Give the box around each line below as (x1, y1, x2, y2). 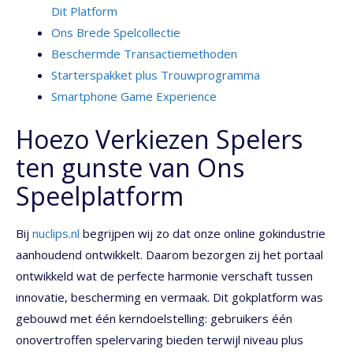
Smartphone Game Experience (51, 88, 217, 105)
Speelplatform (16, 178, 184, 213)
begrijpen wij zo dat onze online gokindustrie (80, 225, 325, 241)
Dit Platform (51, 3, 117, 20)
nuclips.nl (32, 225, 80, 241)
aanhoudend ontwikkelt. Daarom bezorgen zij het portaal (16, 246, 323, 262)
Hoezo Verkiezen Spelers (16, 121, 303, 156)
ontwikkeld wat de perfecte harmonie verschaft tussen (16, 267, 313, 284)
